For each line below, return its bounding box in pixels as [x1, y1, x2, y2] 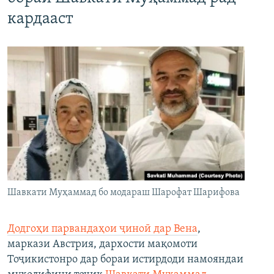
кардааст [7, 11, 73, 28]
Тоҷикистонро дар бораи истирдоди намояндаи [7, 253, 243, 265]
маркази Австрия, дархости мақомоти [7, 238, 198, 250]
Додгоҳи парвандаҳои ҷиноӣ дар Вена [7, 223, 198, 235]
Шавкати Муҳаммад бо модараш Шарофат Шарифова [7, 187, 240, 198]
